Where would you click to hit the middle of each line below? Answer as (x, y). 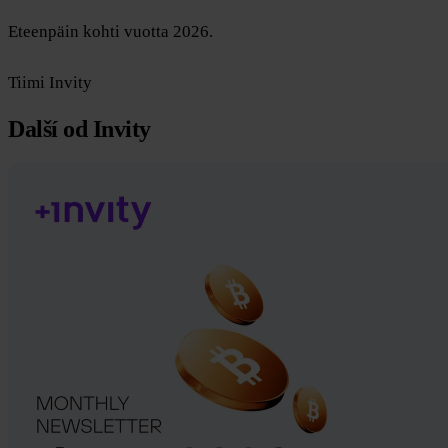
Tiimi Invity (50, 82)
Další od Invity (79, 129)
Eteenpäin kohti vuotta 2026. (110, 32)
